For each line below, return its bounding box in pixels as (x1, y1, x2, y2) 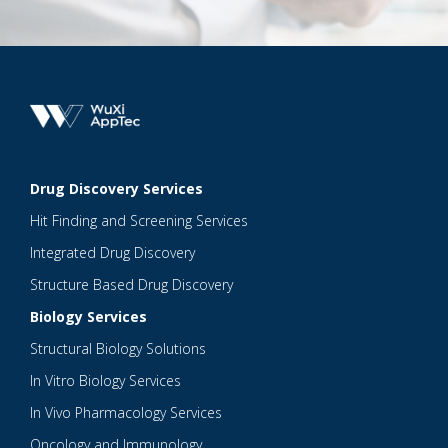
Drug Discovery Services (30, 179, 203, 199)
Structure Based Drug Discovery (30, 275, 233, 295)
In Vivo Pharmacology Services (30, 403, 222, 423)
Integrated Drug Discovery (30, 243, 195, 263)
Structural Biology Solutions (30, 339, 206, 359)
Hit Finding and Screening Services (30, 211, 248, 231)
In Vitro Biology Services (30, 371, 181, 391)
